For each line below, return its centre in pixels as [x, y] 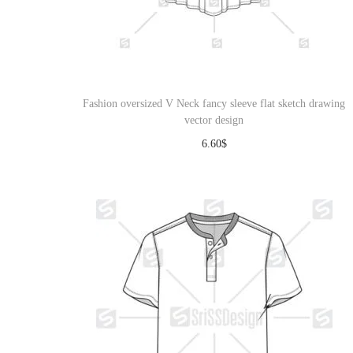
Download [222, 167]
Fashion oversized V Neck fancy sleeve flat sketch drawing [214, 104]
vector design [214, 120]
